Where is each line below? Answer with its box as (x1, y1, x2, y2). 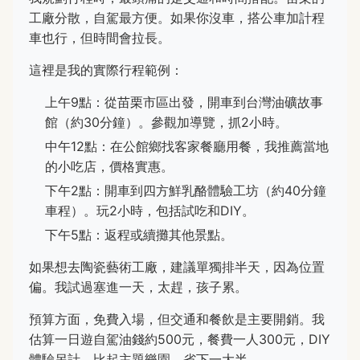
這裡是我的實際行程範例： (29, 62, 183, 79)
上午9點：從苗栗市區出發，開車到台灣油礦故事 (45, 94, 323, 111)
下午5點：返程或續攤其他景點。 (45, 227, 233, 243)
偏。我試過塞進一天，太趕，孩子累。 (29, 279, 247, 296)
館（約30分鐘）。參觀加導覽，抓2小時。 (45, 114, 288, 131)
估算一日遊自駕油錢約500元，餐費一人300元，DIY (29, 331, 330, 348)
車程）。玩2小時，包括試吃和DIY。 (45, 202, 255, 219)
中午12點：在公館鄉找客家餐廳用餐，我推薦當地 (45, 138, 329, 155)
